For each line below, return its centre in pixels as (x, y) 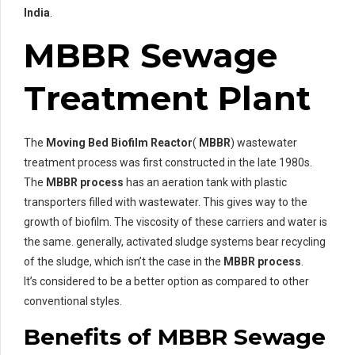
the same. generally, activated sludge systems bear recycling (175, 242)
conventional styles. (73, 302)
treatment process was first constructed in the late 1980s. (168, 163)
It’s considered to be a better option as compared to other (166, 282)
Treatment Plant (167, 99)
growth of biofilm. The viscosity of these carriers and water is (176, 222)
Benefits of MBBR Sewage (175, 337)
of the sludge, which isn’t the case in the (124, 262)
